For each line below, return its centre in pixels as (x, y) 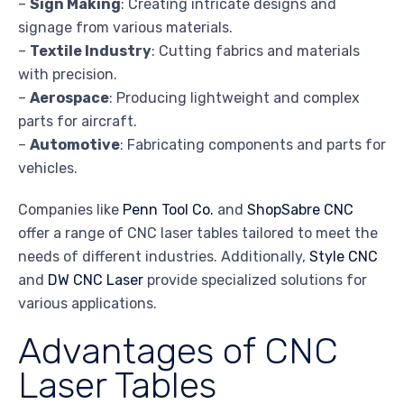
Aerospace (69, 98)
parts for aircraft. (78, 122)
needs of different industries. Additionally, (164, 257)
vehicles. (48, 169)
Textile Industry (91, 51)
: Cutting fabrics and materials (256, 51)
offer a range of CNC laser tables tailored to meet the (198, 234)
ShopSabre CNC (300, 210)
